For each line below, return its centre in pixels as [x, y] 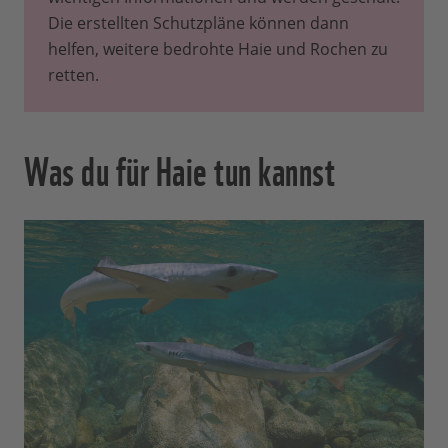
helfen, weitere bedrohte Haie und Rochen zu [218, 49]
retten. [73, 75]
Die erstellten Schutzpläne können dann [198, 23]
